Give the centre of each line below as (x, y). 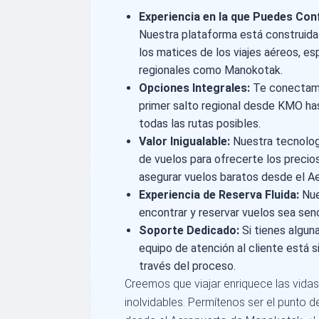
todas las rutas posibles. (200, 124)
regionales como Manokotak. (211, 70)
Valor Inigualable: (184, 142)
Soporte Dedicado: (189, 231)
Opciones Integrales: (194, 88)
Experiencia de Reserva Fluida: (219, 195)
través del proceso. (187, 266)
